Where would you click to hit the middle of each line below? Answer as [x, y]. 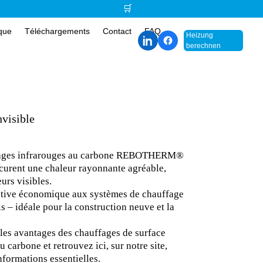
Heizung [199, 35]
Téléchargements [57, 31]
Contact [117, 31]
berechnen [203, 45]
